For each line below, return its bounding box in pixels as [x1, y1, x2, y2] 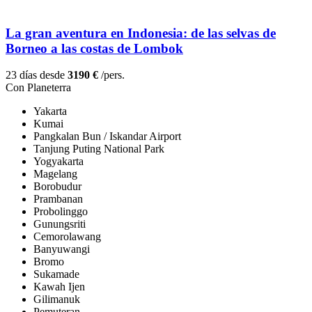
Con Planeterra [6, 81, 71, 94]
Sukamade [33, 268, 79, 281]
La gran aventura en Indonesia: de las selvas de [6, 25, 276, 40]
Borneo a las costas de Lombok [6, 40, 183, 56]
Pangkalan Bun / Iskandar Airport [33, 130, 181, 143]
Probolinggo [33, 205, 88, 218]
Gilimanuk [33, 293, 80, 306]
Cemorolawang [33, 231, 101, 243]
